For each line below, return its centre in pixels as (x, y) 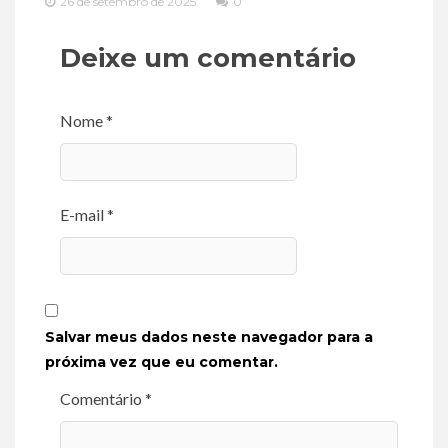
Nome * (86, 120)
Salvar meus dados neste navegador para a (209, 337)
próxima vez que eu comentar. (161, 362)
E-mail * (87, 214)
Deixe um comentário (208, 58)
